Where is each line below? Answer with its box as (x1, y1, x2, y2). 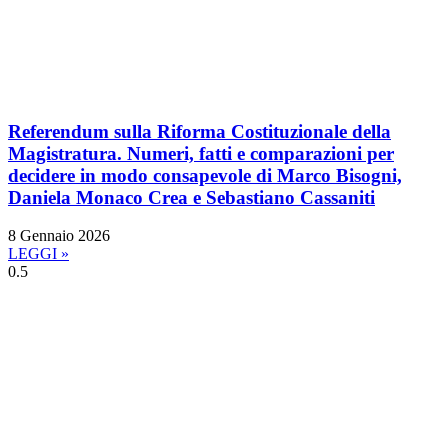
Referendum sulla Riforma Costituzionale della (8, 120, 391, 142)
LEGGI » (8, 245, 69, 263)
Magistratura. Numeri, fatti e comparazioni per (8, 142, 394, 164)
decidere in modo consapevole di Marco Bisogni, (8, 164, 402, 186)
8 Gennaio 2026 (8, 227, 110, 245)
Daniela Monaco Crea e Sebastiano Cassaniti (8, 186, 375, 208)
